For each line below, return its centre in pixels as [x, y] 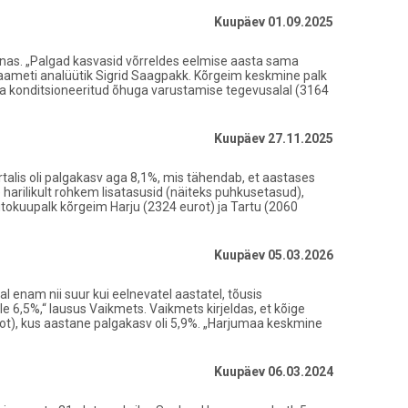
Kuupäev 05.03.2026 [274, 255]
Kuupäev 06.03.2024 [274, 372]
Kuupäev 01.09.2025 [274, 22]
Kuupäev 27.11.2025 [274, 138]
